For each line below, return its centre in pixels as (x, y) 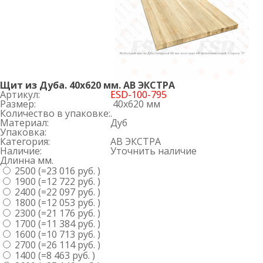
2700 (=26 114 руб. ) (56, 245)
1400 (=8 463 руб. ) (54, 255)
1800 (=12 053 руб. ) (56, 203)
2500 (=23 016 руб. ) (56, 171)
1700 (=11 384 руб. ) (56, 224)
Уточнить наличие (154, 151)
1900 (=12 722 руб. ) (56, 181)
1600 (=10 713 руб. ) (56, 234)
